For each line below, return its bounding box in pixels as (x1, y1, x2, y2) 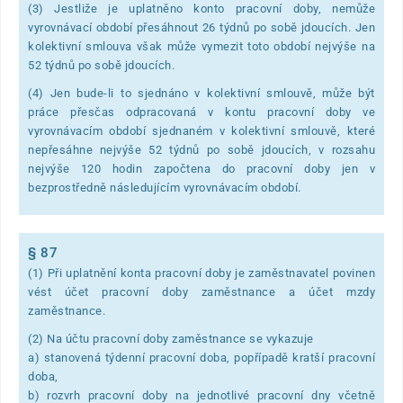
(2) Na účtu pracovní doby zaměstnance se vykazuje (28, 331, 314, 345)
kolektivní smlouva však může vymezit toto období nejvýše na (28, 39, 375, 53)
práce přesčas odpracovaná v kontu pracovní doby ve (28, 104, 375, 119)
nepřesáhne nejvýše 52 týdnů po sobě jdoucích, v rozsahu (28, 142, 375, 157)
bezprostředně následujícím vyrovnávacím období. (28, 180, 301, 194)
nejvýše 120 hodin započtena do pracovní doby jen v (28, 161, 375, 175)
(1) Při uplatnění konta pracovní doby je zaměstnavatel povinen (28, 265, 375, 280)
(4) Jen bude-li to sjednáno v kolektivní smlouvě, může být (28, 85, 375, 100)
